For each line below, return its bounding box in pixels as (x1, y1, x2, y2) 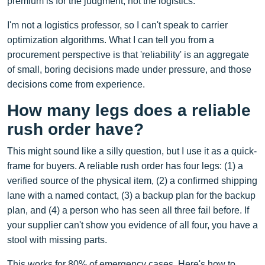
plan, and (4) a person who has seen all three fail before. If (7, 205, 249, 215)
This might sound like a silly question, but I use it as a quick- (7, 146, 257, 156)
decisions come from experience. (7, 79, 145, 89)
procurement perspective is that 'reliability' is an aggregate (7, 49, 249, 60)
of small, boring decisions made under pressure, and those (7, 64, 251, 75)
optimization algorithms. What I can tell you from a (7, 34, 214, 45)
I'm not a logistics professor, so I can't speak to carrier (7, 20, 228, 30)
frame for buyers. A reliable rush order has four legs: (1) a (7, 160, 243, 171)
